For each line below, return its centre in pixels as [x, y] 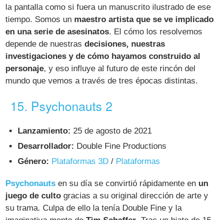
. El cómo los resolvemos [156, 31]
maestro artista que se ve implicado [144, 19]
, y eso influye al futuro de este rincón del [120, 68]
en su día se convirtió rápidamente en [127, 183]
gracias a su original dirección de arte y [135, 195]
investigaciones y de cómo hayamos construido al [103, 56]
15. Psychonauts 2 [62, 105]
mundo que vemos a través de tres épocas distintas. [102, 81]
